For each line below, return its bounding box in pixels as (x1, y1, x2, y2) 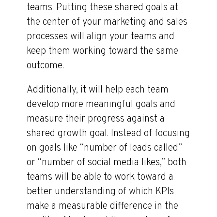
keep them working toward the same (27, 45, 178, 58)
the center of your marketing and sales (27, 16, 187, 29)
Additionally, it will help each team (27, 84, 169, 96)
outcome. (27, 60, 64, 72)
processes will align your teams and (27, 31, 174, 43)
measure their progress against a (27, 113, 165, 125)
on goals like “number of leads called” (27, 142, 182, 155)
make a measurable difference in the (27, 200, 178, 213)
